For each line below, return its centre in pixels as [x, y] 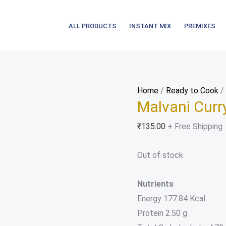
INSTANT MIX [150, 26]
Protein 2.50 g [162, 213]
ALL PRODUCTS [92, 26]
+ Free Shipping [195, 126]
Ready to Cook [192, 91]
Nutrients [155, 184]
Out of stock [160, 155]
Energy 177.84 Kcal [171, 199]
